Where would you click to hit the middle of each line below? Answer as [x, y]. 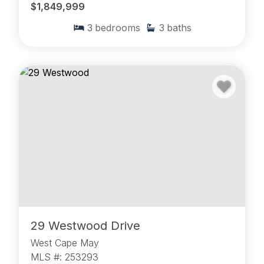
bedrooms [117, 28]
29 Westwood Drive [85, 226]
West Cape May [65, 243]
